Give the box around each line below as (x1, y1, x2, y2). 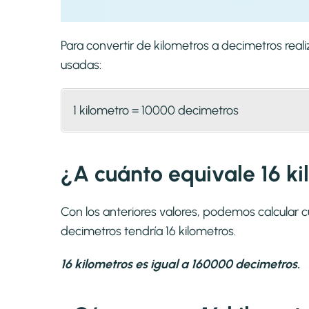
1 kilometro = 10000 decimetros (73, 103, 239, 119)
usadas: (61, 57, 101, 73)
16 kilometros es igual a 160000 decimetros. (61, 257, 300, 272)
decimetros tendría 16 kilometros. (61, 223, 236, 239)
